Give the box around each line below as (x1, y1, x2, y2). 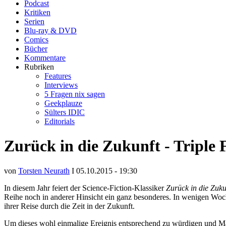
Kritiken (24, 8, 50, 17)
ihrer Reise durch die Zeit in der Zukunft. (4, 201, 135, 210)
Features (44, 72, 71, 80)
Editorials (44, 117, 75, 126)
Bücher (24, 44, 47, 53)
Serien (24, 17, 44, 26)
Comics (24, 35, 48, 44)
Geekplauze (44, 99, 82, 107)
